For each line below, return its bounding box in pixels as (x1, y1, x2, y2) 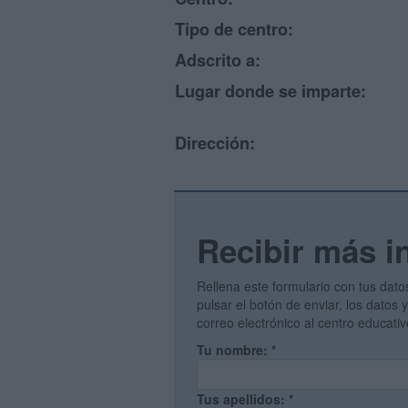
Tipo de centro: (175, 17, 293, 41)
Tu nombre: (197, 341, 271, 359)
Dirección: (175, 131, 255, 155)
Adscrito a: (175, 48, 260, 72)
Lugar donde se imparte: (175, 79, 366, 103)
